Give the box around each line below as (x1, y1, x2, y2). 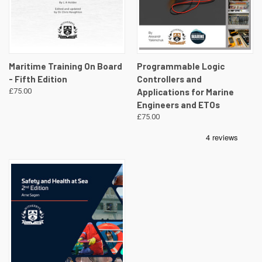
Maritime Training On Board (9, 60, 122, 71)
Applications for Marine (136, 86, 234, 97)
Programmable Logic (136, 60, 225, 71)
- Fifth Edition (9, 73, 67, 84)
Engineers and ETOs (136, 99, 220, 110)
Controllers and (136, 73, 202, 84)
